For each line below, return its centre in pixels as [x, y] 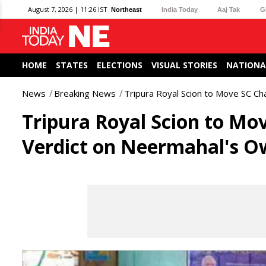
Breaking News [85, 93]
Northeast [126, 9]
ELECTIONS [120, 65]
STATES [72, 65]
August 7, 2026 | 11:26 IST [68, 9]
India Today [180, 9]
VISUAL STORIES [184, 65]
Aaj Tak [229, 9]
